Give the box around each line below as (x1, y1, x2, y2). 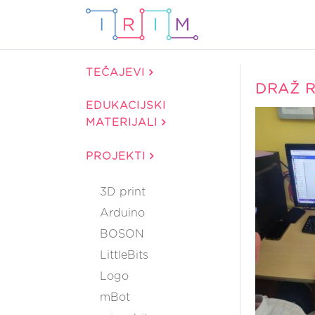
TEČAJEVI (86, 67, 149, 78)
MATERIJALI (86, 117, 162, 128)
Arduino (100, 207, 145, 219)
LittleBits (100, 250, 148, 261)
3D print (100, 186, 146, 198)
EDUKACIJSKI (86, 101, 166, 111)
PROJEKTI (86, 151, 150, 162)
